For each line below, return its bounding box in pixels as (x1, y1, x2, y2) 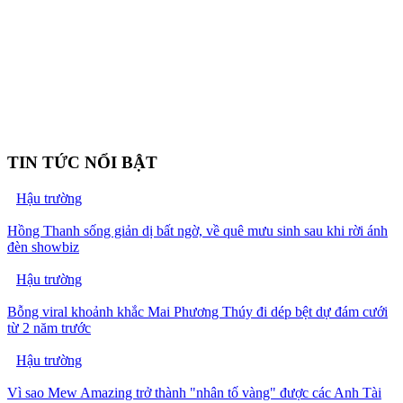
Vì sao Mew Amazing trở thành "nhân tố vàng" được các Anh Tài (7, 385, 381, 401)
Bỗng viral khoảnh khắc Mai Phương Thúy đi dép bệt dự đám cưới (7, 304, 388, 320)
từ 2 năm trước (7, 320, 91, 336)
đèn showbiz (7, 239, 79, 255)
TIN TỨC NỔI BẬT (7, 152, 157, 172)
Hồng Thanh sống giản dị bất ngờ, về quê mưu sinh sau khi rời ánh (7, 223, 388, 239)
